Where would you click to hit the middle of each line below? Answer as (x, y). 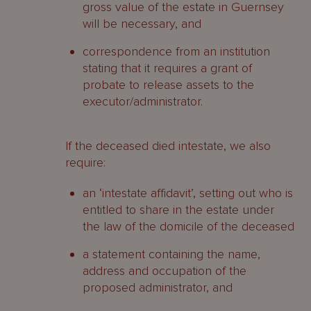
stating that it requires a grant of (167, 68)
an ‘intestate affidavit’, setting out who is (188, 193)
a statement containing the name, (171, 254)
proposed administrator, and (158, 287)
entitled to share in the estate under (178, 210)
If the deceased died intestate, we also (168, 146)
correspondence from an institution (176, 51)
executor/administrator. (143, 101)
